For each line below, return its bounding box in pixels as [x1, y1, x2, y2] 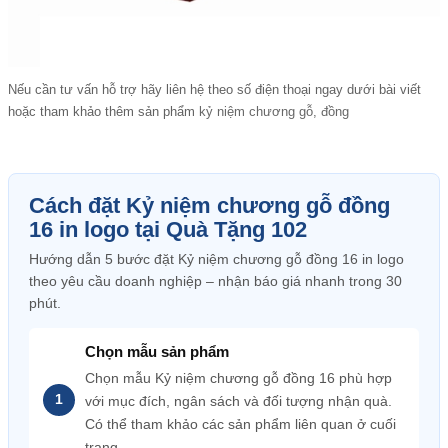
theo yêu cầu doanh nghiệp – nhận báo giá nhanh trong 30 [29, 273, 402, 289]
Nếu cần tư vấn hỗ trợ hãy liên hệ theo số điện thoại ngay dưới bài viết [8, 82, 421, 97]
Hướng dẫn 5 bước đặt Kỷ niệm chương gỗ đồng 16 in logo [29, 251, 404, 267]
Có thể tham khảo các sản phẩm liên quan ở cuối [85, 416, 396, 432]
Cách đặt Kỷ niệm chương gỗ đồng [29, 193, 390, 218]
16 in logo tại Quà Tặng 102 [29, 217, 307, 242]
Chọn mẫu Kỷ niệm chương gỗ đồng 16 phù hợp [85, 370, 392, 386]
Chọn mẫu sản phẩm [85, 343, 229, 360]
